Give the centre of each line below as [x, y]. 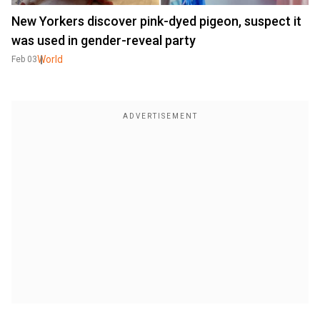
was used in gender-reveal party [104, 40]
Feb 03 [24, 59]
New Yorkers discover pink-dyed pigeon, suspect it [156, 21]
